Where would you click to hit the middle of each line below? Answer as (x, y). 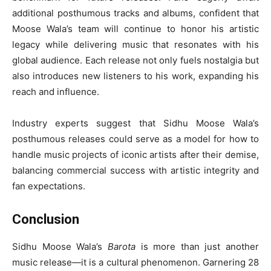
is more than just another (197, 247)
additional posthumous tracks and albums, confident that (135, 13)
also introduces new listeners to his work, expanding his (135, 76)
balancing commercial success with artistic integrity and (135, 171)
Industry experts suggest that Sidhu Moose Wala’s (135, 123)
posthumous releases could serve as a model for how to (135, 139)
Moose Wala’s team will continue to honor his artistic (135, 29)
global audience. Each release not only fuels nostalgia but (135, 60)
